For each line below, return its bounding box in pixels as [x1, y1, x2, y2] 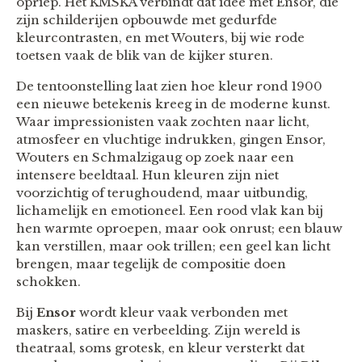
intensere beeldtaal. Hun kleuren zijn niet [16, 166, 279, 183]
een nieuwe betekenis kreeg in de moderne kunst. [16, 95, 330, 112]
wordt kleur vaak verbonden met [76, 304, 288, 320]
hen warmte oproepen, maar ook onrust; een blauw [16, 220, 343, 236]
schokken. [16, 273, 81, 289]
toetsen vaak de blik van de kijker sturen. [16, 47, 273, 63]
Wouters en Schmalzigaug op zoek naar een [16, 149, 294, 165]
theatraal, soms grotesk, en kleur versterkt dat [16, 339, 305, 356]
